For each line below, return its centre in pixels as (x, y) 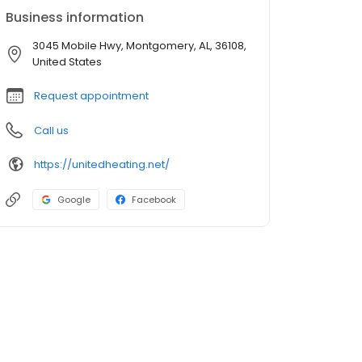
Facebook (154, 200)
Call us (51, 130)
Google (74, 200)
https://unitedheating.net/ (102, 164)
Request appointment (91, 96)
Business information (75, 17)
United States (67, 62)
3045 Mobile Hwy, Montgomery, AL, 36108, (139, 46)
